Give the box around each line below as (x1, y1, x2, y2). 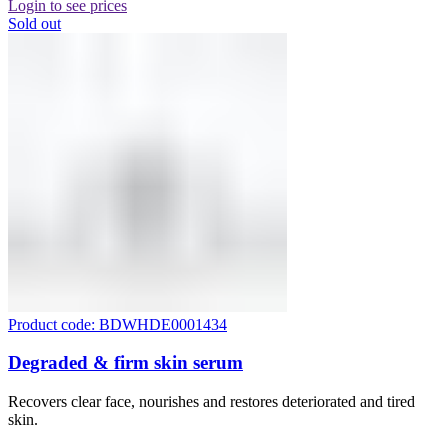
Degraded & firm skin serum (8, 352, 243, 374)
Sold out (8, 14, 61, 32)
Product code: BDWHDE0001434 (8, 315, 227, 333)
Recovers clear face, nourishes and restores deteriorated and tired (8, 393, 415, 411)
